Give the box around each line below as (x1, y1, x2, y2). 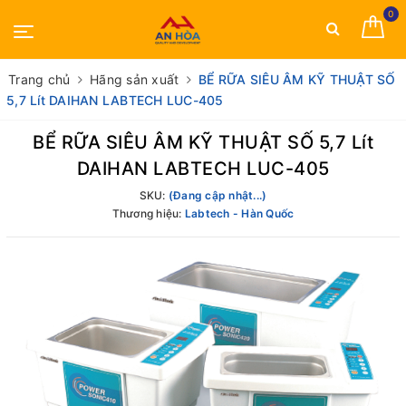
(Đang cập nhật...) (168, 188, 267, 202)
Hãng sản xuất (90, 72, 179, 87)
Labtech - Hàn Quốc (184, 207, 295, 220)
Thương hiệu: (111, 207, 185, 220)
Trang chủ (8, 72, 71, 87)
